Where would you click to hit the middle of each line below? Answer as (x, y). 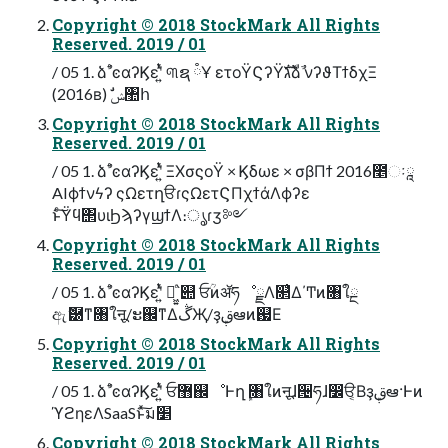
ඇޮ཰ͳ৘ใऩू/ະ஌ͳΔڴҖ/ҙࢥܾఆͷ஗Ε (257, 313)
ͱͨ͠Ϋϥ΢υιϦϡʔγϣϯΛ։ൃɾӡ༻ (150, 214)
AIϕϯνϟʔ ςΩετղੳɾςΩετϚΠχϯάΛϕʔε (181, 192)
